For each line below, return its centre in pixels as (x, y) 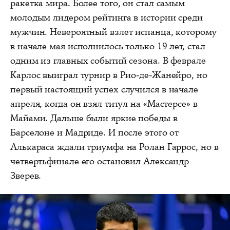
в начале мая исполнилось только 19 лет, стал (108, 46)
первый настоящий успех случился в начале (104, 90)
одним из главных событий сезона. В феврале (108, 61)
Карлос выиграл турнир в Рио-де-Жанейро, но (109, 75)
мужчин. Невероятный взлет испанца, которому (113, 32)
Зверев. (26, 176)
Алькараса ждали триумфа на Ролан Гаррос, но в (114, 147)
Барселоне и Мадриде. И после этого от (95, 133)
